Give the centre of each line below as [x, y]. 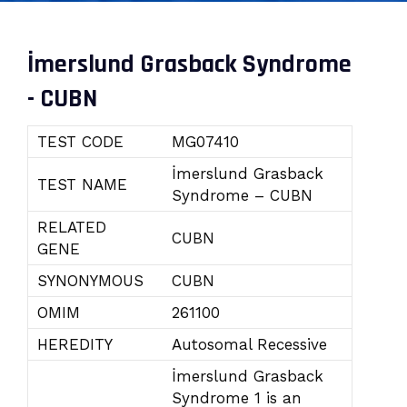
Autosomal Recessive [249, 344]
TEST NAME [82, 184]
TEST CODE [80, 142]
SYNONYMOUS [90, 281]
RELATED [72, 227]
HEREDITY [75, 344]
